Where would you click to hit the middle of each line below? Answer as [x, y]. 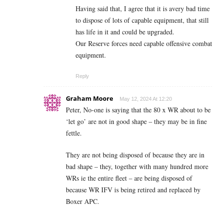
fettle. [74, 133]
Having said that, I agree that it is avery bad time [143, 8]
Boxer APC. [83, 201]
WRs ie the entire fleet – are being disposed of [129, 178]
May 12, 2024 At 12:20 [146, 99]
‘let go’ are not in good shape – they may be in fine [136, 121]
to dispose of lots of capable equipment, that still [142, 20]
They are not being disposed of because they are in [135, 155]
